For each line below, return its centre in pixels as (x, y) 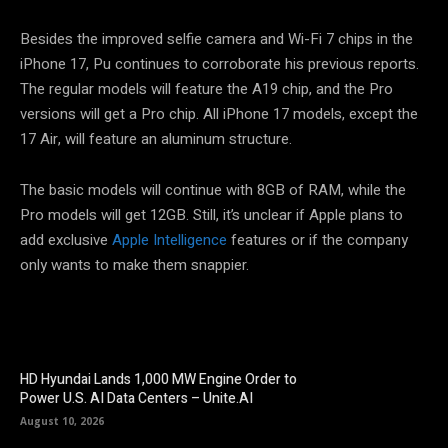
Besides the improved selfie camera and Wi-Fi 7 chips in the (216, 38)
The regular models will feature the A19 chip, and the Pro (206, 88)
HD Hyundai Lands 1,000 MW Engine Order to (158, 380)
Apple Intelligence (169, 239)
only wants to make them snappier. (134, 264)
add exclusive (66, 239)
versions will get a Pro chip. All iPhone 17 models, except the (219, 113)
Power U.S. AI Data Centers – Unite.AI (136, 399)
